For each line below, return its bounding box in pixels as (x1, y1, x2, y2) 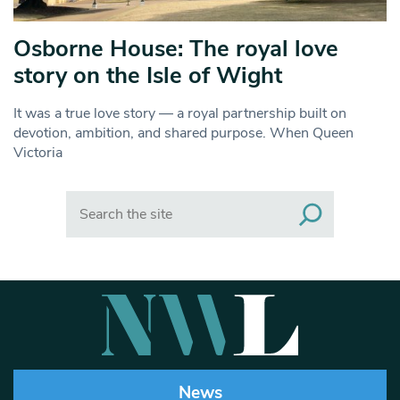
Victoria (13, 143, 62, 163)
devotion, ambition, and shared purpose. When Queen (13, 123, 354, 144)
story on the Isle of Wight (13, 60, 282, 92)
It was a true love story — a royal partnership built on (13, 104, 346, 124)
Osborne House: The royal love (13, 33, 338, 65)
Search (65, 190, 109, 211)
